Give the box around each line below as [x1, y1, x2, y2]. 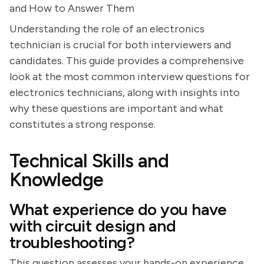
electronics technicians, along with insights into [9, 86, 240, 99]
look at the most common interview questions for [9, 70, 250, 83]
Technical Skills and [9, 150, 169, 172]
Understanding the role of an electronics [9, 22, 204, 35]
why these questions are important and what [9, 102, 223, 115]
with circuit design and [9, 216, 176, 236]
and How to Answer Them [9, 2, 134, 15]
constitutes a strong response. [9, 118, 156, 131]
